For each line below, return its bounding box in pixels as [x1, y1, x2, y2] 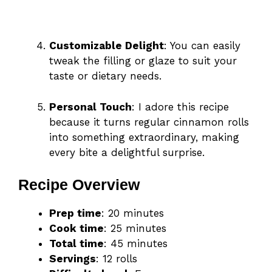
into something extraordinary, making [49, 131, 239, 143]
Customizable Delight [49, 39, 164, 52]
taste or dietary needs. [49, 70, 161, 83]
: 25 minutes [104, 222, 166, 235]
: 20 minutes [101, 207, 164, 220]
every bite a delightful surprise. [49, 146, 205, 158]
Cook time [49, 222, 104, 235]
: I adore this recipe [132, 100, 229, 113]
